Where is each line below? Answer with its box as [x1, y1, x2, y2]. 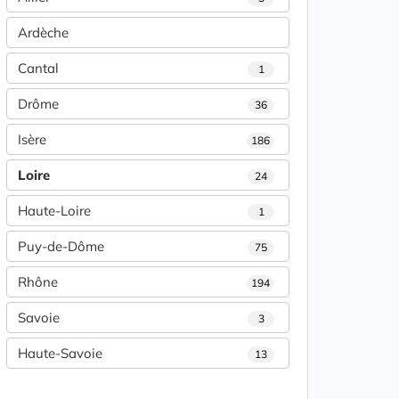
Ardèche [18, 24, 69, 42]
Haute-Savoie [18, 345, 102, 362]
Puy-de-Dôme [18, 238, 104, 256]
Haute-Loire [18, 202, 91, 220]
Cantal [18, 60, 59, 77]
